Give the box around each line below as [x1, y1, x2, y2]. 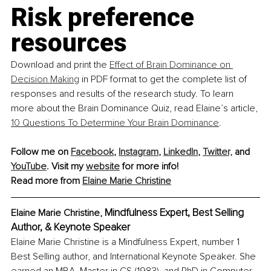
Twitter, [203, 145, 232, 158]
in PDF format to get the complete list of [79, 73, 249, 85]
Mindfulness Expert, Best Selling [105, 206, 246, 219]
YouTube [11, 160, 47, 172]
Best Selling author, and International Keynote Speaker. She [11, 250, 258, 263]
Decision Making [11, 73, 79, 85]
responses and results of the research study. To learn [11, 87, 236, 100]
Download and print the [11, 58, 109, 71]
